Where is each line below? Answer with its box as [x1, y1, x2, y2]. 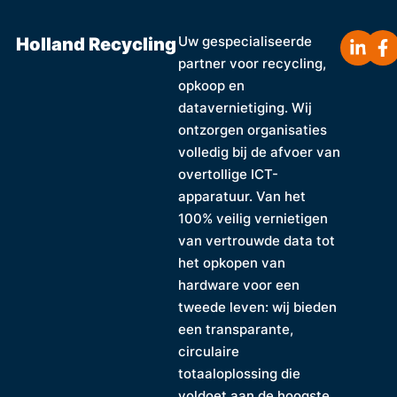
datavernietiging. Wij [178, 97, 313, 117]
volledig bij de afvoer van [178, 142, 341, 161]
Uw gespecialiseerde [178, 31, 313, 51]
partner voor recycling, [178, 53, 327, 73]
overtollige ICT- [178, 164, 279, 183]
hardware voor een [178, 275, 300, 294]
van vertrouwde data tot [178, 230, 336, 250]
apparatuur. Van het [178, 186, 307, 206]
